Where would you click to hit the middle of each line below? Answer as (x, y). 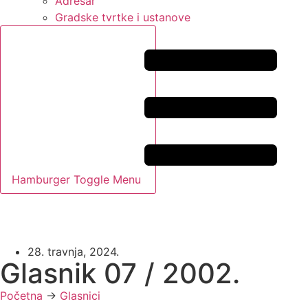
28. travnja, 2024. (73, 251)
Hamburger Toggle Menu (76, 179)
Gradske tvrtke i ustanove (123, 18)
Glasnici (80, 295)
